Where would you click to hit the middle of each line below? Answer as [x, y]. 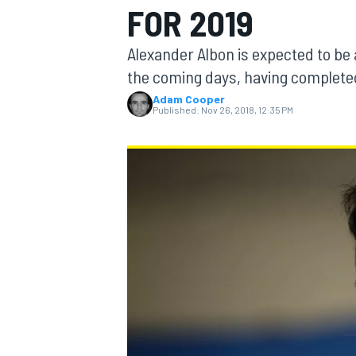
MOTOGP [146, 108]
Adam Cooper [189, 99]
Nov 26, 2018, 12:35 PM [247, 110]
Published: [176, 110]
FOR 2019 [190, 23]
